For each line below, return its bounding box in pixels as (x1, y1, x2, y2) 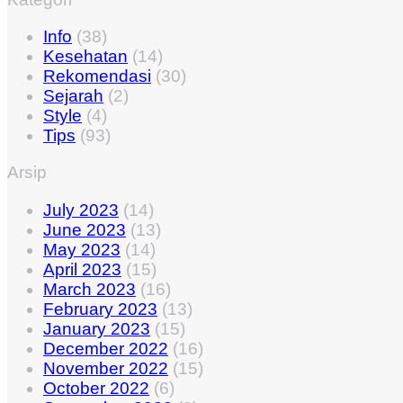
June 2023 (43, 219, 126, 239)
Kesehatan (43, 47, 128, 67)
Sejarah (43, 86, 103, 106)
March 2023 (43, 279, 136, 299)
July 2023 (43, 200, 119, 219)
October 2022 (43, 378, 149, 398)
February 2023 (43, 299, 157, 318)
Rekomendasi (43, 67, 151, 86)
